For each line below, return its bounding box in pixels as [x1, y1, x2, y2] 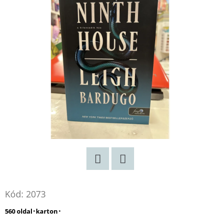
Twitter [97, 171, 126, 183]
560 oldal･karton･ [5, 206, 61, 216]
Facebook [122, 171, 162, 183]
